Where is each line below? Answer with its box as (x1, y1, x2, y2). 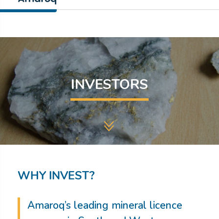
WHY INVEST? (17, 168, 95, 183)
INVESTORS (71, 75, 148, 94)
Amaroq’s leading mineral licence (27, 198, 182, 212)
